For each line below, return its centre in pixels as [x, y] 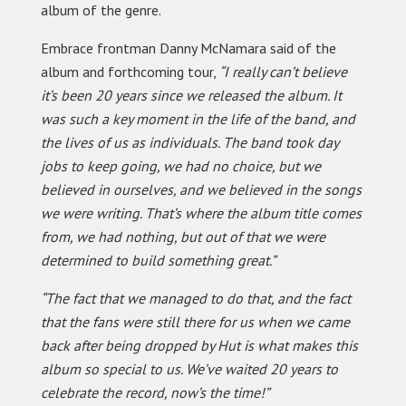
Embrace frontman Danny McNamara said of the [188, 48]
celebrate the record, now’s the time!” [155, 392]
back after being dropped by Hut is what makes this [199, 345]
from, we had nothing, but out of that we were [183, 236]
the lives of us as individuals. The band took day [189, 142]
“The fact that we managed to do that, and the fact [196, 298]
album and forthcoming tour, [130, 71]
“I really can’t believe [283, 71]
